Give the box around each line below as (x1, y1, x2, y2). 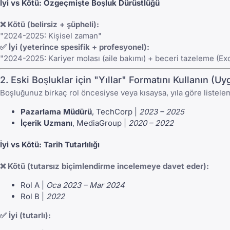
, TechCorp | (92, 107, 139, 117)
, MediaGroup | (72, 118, 128, 128)
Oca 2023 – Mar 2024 (46, 180, 125, 190)
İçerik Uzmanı (21, 118, 72, 128)
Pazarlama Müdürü (21, 107, 92, 117)
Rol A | (21, 180, 46, 190)
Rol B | (21, 191, 46, 201)
